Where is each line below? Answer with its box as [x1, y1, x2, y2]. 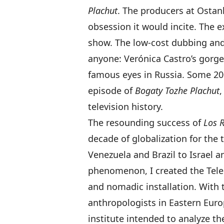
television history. [88, 100, 163, 112]
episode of [88, 84, 135, 96]
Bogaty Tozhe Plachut [135, 84, 219, 96]
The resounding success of [88, 116, 203, 128]
